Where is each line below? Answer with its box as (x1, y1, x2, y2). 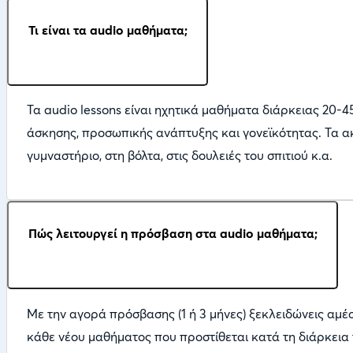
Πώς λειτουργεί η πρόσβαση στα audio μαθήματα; (28, 225, 318, 242)
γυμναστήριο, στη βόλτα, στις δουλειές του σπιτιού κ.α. (26, 147, 333, 164)
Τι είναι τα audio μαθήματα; (28, 21, 188, 38)
